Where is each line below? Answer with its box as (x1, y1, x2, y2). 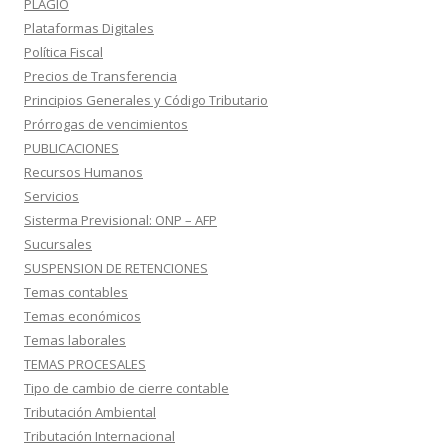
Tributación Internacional (24, 427, 175, 445)
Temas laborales (24, 331, 126, 349)
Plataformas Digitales (24, 19, 154, 37)
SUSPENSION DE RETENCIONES (24, 259, 208, 277)
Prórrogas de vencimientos (24, 115, 188, 133)
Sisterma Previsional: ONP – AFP (24, 211, 217, 229)
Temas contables (24, 283, 128, 301)
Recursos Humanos (24, 163, 143, 181)
